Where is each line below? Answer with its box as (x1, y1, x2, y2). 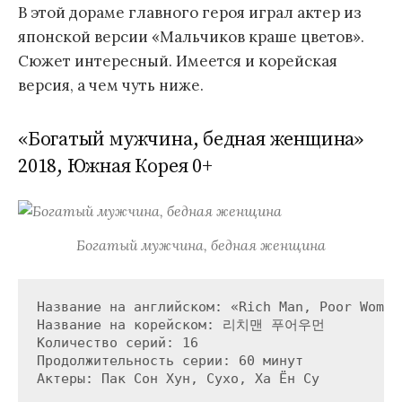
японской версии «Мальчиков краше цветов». (18, 26, 364, 47)
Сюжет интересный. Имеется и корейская (18, 50, 337, 71)
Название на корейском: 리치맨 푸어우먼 (36, 316, 325, 333)
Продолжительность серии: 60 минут (36, 352, 303, 369)
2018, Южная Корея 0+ (18, 154, 213, 179)
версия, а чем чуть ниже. (18, 74, 204, 95)
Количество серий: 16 (36, 334, 198, 351)
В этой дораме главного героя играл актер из (18, 2, 362, 22)
